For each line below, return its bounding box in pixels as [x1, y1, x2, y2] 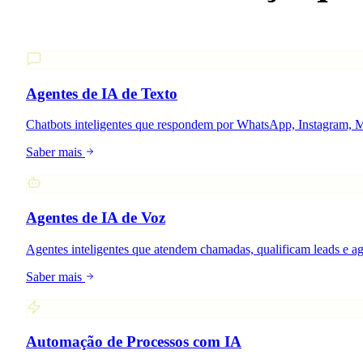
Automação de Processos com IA [26, 333, 241, 351]
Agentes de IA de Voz [26, 209, 165, 227]
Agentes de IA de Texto [26, 84, 177, 102]
